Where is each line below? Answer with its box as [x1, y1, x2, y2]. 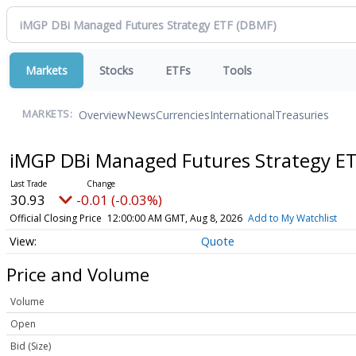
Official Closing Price [9, 211, 102, 225]
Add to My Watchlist [247, 211, 337, 225]
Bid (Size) [10, 339, 51, 354]
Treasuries [275, 106, 329, 122]
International [210, 106, 275, 122]
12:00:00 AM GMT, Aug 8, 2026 [106, 211, 242, 225]
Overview [79, 106, 126, 122]
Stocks [99, 63, 133, 78]
